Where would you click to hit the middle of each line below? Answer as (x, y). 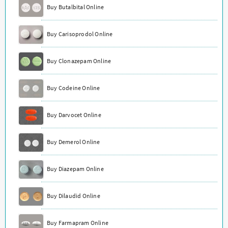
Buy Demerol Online (74, 141)
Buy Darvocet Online (74, 115)
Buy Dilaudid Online (74, 195)
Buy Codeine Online (74, 88)
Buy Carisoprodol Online (80, 34)
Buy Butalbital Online (76, 7)
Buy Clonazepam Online (79, 61)
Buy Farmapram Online (78, 222)
